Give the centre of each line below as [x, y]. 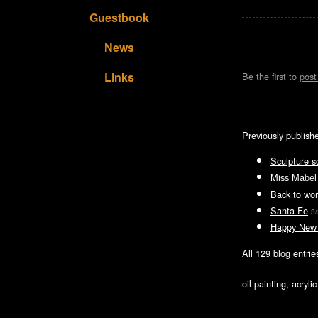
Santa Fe [289, 210]
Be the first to [271, 76]
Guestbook [119, 17]
